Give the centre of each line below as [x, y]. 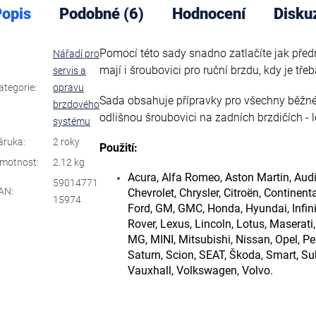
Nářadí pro [76, 54]
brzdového [76, 105]
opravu [68, 88]
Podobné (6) [102, 14]
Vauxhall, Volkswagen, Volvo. [200, 271]
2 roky [66, 142]
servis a [69, 71]
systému [72, 122]
